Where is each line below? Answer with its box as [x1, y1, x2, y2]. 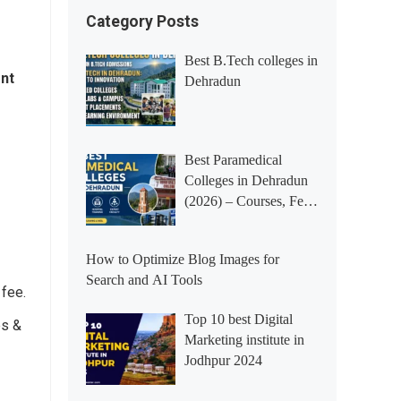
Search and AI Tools [86, 272, 202, 287]
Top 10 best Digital [184, 311, 293, 327]
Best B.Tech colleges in [184, 53, 318, 68]
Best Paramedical [184, 152, 282, 167]
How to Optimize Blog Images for [86, 252, 279, 267]
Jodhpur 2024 [184, 353, 262, 368]
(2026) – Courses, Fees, [184, 193, 319, 209]
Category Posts [86, 13, 199, 30]
